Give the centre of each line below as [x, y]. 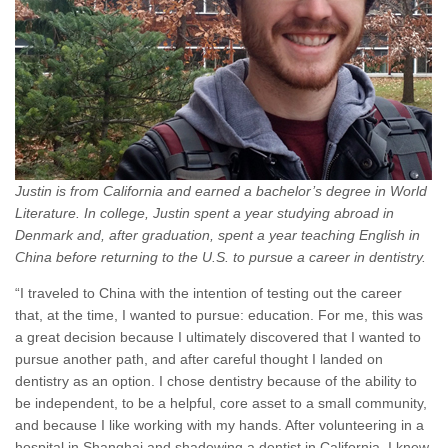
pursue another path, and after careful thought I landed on [199, 359]
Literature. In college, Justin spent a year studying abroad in [204, 213]
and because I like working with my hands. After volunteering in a [219, 425]
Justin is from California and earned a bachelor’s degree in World [221, 191]
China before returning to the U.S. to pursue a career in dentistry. [220, 257]
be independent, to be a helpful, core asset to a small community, [221, 403]
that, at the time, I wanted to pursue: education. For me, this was [219, 315]
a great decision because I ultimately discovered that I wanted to [218, 337]
